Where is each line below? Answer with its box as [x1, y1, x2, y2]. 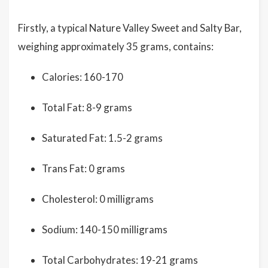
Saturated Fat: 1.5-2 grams [42, 132, 163, 144]
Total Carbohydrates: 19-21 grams [42, 254, 198, 266]
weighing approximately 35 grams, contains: [18, 40, 214, 53]
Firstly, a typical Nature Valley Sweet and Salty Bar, [18, 22, 242, 34]
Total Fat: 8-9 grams [42, 101, 132, 114]
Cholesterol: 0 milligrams [42, 193, 154, 205]
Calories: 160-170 [42, 71, 123, 83]
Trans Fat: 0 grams [42, 162, 125, 175]
